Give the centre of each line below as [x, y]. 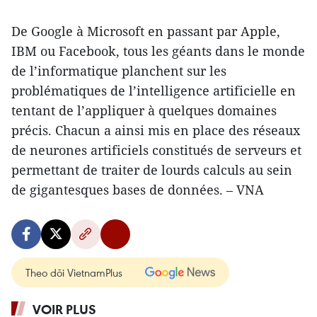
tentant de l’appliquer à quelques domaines [144, 110]
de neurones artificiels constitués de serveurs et [156, 150]
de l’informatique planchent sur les [119, 71]
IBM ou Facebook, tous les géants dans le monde [158, 51]
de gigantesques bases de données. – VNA [138, 190]
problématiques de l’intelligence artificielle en [154, 91]
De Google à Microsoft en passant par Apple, [146, 31]
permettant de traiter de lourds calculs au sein [152, 170]
